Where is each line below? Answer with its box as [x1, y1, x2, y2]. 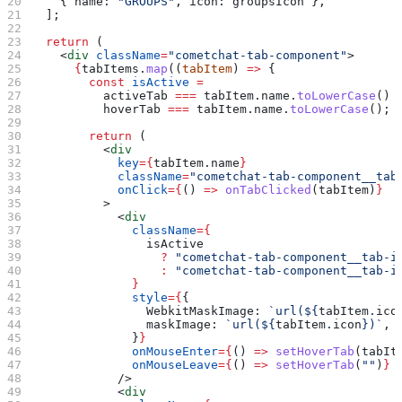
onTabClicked [218, 182, 312, 197]
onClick [31, 182, 169, 197]
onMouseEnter [31, 344, 219, 358]
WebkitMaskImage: [31, 303, 262, 318]
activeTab [31, 88, 169, 102]
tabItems [82, 61, 140, 75]
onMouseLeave [31, 357, 219, 371]
